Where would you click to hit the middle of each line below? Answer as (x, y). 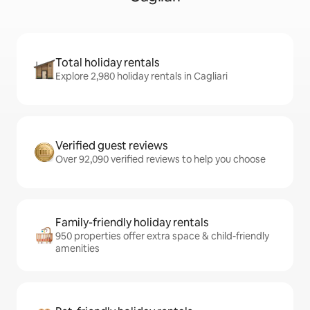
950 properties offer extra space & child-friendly (162, 236)
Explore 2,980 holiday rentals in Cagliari (142, 76)
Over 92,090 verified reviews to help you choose (161, 159)
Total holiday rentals (107, 63)
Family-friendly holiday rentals (132, 222)
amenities (77, 248)
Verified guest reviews (111, 146)
